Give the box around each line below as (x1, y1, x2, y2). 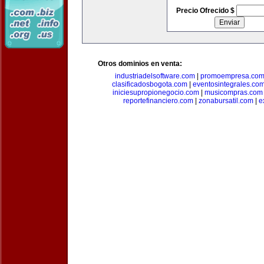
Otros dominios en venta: (98, 60, 182, 68)
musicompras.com (204, 88, 263, 97)
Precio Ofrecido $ (176, 6, 236, 15)
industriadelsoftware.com (114, 72, 195, 80)
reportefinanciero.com (123, 97, 193, 105)
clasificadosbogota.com (112, 80, 187, 88)
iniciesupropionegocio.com (113, 88, 199, 97)
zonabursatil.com (198, 97, 253, 105)
